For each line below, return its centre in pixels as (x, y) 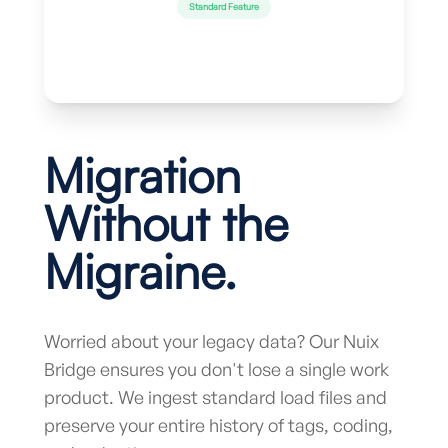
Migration (142, 175)
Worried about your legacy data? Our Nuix (211, 341)
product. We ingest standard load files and (215, 397)
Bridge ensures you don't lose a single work (216, 369)
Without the (166, 223)
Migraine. (140, 271)
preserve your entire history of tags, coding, (218, 425)
